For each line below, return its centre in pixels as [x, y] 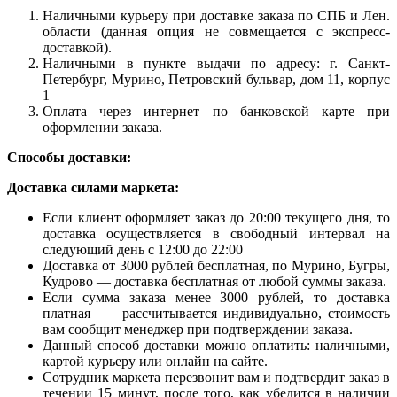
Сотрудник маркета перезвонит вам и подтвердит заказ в [216, 377]
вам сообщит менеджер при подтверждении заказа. [199, 329]
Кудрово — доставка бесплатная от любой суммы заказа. [214, 281]
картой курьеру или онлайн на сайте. [155, 361]
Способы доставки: [71, 157]
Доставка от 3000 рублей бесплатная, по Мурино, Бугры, [216, 265]
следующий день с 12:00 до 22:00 [143, 249]
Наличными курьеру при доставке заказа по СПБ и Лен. [216, 15]
